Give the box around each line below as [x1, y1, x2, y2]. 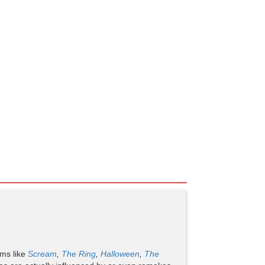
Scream [28, 249, 57, 259]
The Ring [62, 249, 96, 259]
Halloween [101, 249, 140, 259]
